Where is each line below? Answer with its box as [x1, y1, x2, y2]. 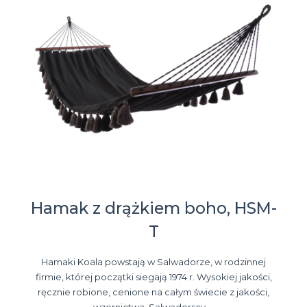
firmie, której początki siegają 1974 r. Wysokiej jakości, [35, 271, 272, 283]
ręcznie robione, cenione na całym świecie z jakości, [38, 286, 269, 298]
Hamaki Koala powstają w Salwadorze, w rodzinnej [41, 256, 266, 268]
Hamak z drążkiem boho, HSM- [30, 199, 277, 219]
